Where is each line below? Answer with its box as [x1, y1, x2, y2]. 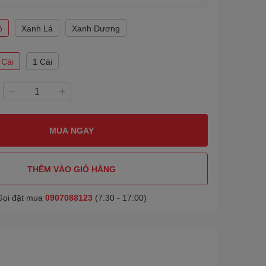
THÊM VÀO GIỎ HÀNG [27, 163, 116, 174]
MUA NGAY [49, 125, 94, 135]
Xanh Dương [72, 23, 121, 33]
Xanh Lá [21, 23, 53, 33]
